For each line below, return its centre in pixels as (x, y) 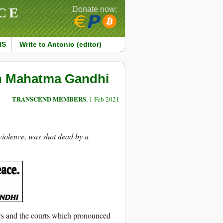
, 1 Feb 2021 (103, 99)
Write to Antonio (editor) (60, 44)
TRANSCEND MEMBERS (49, 99)
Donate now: (95, 9)
